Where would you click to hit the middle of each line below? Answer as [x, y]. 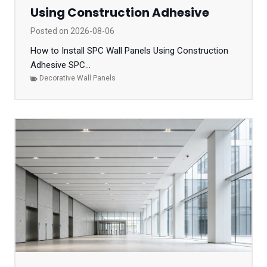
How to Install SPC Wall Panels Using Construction [129, 51]
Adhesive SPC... [60, 65]
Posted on [50, 31]
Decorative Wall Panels [77, 78]
